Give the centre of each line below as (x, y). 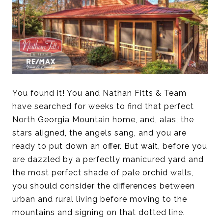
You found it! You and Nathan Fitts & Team (99, 93)
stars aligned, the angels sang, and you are (99, 133)
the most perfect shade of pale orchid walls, (103, 172)
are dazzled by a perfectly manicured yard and (108, 159)
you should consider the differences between (104, 186)
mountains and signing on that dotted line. (99, 212)
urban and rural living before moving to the (100, 199)
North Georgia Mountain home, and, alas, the (103, 119)
